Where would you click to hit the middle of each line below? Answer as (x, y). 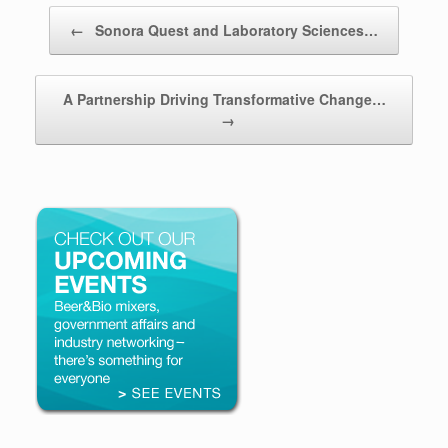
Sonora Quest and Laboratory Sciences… (234, 30)
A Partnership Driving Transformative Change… (224, 99)
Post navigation (80, 16)
